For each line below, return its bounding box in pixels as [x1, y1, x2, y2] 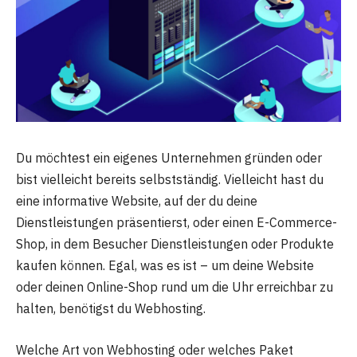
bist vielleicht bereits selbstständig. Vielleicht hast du [16, 171, 324, 188]
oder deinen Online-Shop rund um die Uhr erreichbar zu [16, 279, 333, 296]
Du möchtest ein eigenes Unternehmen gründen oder [16, 150, 322, 167]
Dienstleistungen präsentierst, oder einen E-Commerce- [16, 214, 337, 231]
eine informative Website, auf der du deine [16, 193, 257, 210]
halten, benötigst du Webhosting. [16, 300, 206, 317]
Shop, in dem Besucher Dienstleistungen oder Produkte [16, 236, 334, 253]
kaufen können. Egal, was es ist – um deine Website [16, 257, 314, 274]
